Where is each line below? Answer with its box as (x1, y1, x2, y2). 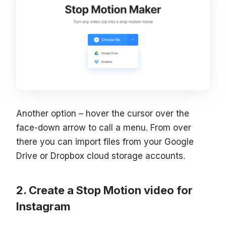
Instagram (16, 199, 71, 213)
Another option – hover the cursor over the (16, 108, 189, 119)
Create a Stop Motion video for (29, 183, 193, 197)
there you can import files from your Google (16, 136, 194, 147)
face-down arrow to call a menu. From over (16, 122, 191, 133)
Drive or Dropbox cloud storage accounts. (16, 150, 185, 161)
